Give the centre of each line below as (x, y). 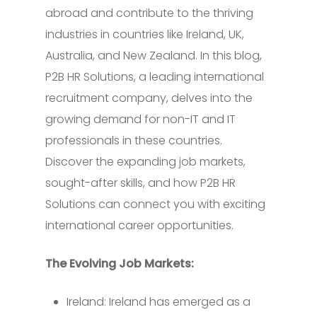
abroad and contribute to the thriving (149, 13)
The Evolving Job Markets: (120, 264)
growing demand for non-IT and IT (140, 120)
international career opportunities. (139, 226)
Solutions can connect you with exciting (155, 204)
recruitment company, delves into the (149, 98)
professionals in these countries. (134, 141)
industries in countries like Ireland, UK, (145, 35)
